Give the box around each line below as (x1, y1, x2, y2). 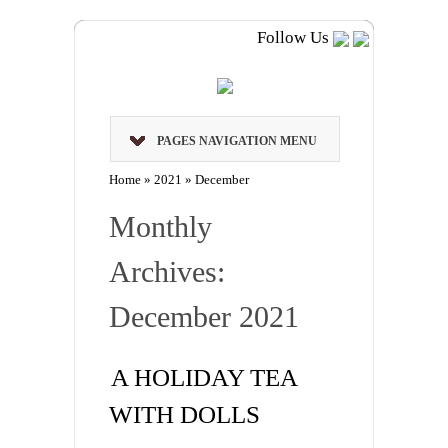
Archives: (109, 255, 225, 289)
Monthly (109, 210, 212, 244)
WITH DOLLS (109, 401, 260, 429)
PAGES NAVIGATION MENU (156, 134, 317, 149)
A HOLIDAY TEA (111, 364, 297, 392)
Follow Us (257, 28, 333, 47)
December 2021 (109, 300, 299, 334)
